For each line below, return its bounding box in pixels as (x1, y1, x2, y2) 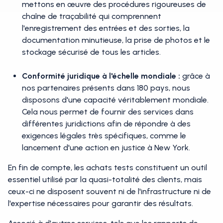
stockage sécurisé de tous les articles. (22, 47, 161, 57)
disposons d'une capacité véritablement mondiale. (22, 95, 209, 105)
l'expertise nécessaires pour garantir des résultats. (8, 199, 195, 208)
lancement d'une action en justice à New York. (22, 143, 190, 152)
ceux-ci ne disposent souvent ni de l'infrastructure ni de (8, 187, 211, 196)
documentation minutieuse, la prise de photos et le (22, 35, 210, 45)
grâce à (180, 71, 210, 81)
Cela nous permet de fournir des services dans (22, 107, 194, 116)
